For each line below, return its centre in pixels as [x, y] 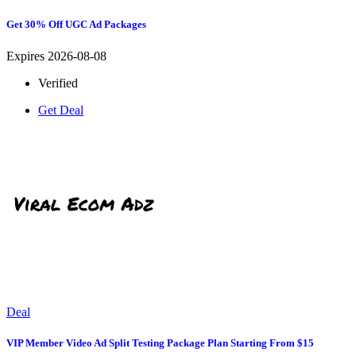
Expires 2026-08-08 [56, 56]
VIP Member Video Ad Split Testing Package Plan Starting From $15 [160, 342]
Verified [58, 83]
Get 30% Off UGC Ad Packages [76, 25]
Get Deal [61, 110]
